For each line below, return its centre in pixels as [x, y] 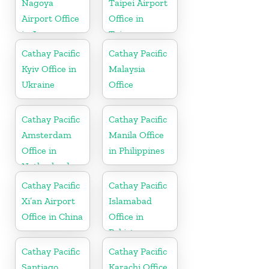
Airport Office [50, 18]
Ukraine [38, 84]
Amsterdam [47, 134]
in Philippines [137, 150]
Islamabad [131, 201]
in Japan [39, 34]
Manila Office [137, 134]
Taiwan [124, 34]
